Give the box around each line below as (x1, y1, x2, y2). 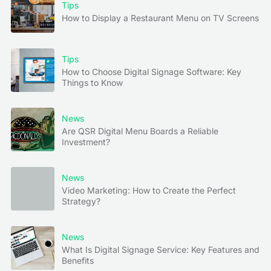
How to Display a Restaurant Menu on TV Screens (62, 12, 259, 23)
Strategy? (62, 195, 100, 206)
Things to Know (62, 77, 123, 88)
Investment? (62, 136, 110, 147)
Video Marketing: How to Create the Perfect (62, 184, 236, 195)
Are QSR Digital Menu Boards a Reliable (62, 125, 218, 136)
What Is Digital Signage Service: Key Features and (62, 244, 260, 255)
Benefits (62, 255, 94, 266)
